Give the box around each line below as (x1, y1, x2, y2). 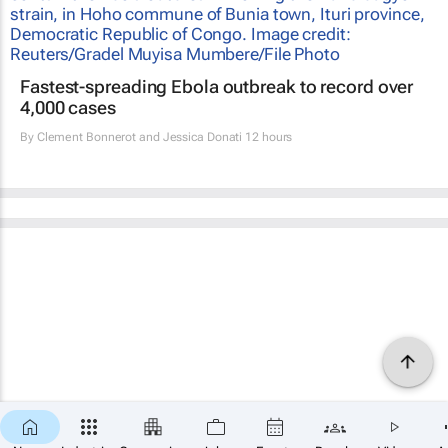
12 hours (242, 129, 293, 144)
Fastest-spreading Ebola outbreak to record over (20, 75, 414, 97)
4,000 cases (20, 96, 116, 118)
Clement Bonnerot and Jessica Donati (36, 129, 243, 144)
